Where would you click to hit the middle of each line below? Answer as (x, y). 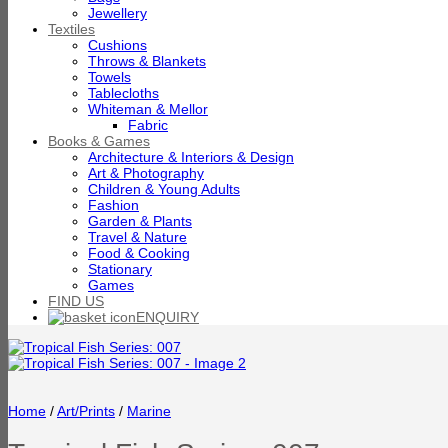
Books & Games (99, 141)
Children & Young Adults (164, 189)
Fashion (113, 205)
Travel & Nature (137, 237)
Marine (149, 411)
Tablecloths (123, 93)
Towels (109, 77)
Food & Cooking (139, 253)
